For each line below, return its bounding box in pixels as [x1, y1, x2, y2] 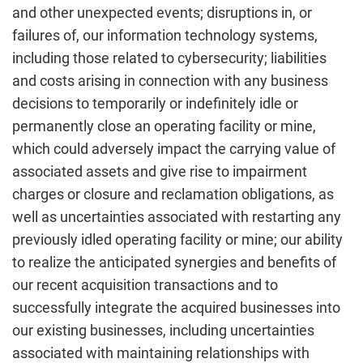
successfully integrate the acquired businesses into [12, 299, 340, 316]
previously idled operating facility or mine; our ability [12, 231, 343, 248]
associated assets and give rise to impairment [12, 163, 307, 180]
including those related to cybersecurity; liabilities [12, 49, 327, 66]
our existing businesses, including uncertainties [12, 322, 314, 339]
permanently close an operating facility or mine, [12, 117, 316, 135]
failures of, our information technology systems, [12, 27, 318, 44]
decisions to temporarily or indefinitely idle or [12, 95, 298, 112]
